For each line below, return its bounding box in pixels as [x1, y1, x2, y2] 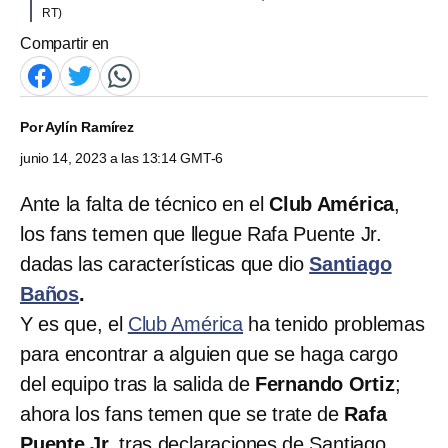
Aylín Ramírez [44, 118, 134, 135]
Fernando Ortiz [254, 372, 395, 395]
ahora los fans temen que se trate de [20, 402, 339, 425]
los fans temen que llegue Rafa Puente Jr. [20, 222, 382, 245]
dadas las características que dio [20, 252, 310, 275]
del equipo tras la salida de [20, 372, 255, 395]
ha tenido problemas [243, 312, 425, 335]
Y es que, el [20, 312, 128, 335]
